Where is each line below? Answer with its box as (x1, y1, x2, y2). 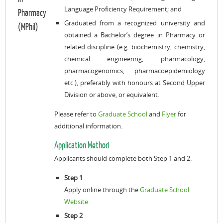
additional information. (54, 121, 122, 130)
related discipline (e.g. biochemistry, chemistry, (64, 42, 205, 51)
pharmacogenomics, (64, 66, 134, 75)
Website (64, 197, 88, 206)
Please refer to (54, 110, 98, 118)
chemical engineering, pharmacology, (64, 54, 205, 63)
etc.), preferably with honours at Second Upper (64, 78, 205, 87)
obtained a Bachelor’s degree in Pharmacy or (64, 30, 205, 39)
